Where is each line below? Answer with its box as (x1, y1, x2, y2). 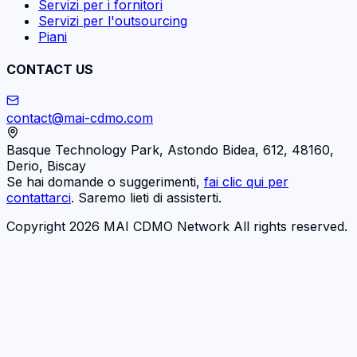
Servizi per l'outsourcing (38, 12, 187, 29)
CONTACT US (6, 61, 93, 77)
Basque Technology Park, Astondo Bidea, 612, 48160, (6, 142, 334, 159)
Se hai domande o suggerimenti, (6, 174, 204, 190)
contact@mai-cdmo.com (6, 110, 153, 127)
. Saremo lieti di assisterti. (71, 190, 222, 206)
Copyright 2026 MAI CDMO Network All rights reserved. (6, 218, 347, 235)
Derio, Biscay (6, 158, 86, 175)
